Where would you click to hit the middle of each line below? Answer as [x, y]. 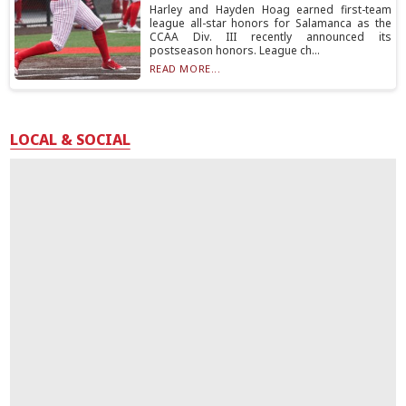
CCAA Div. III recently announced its [270, 37]
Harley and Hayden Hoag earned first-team [270, 10]
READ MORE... [185, 68]
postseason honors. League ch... [234, 50]
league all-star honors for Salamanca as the [270, 23]
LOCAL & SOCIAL [71, 140]
